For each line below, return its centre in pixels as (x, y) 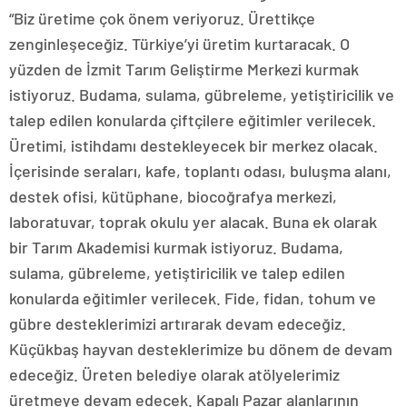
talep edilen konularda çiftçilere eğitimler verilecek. (193, 120)
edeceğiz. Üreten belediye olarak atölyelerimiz (174, 375)
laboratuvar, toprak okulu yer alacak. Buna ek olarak (193, 222)
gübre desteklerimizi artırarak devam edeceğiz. (178, 324)
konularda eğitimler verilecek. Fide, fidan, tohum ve (193, 298)
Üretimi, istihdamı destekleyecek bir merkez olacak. (194, 146)
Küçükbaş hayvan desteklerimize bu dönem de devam (201, 349)
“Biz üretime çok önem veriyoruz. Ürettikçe (162, 19)
